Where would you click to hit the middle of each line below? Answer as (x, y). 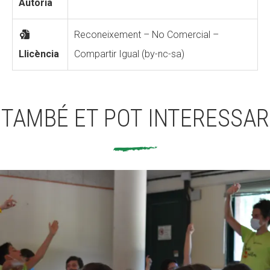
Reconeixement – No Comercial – (146, 35)
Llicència (39, 54)
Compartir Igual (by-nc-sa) (129, 54)
